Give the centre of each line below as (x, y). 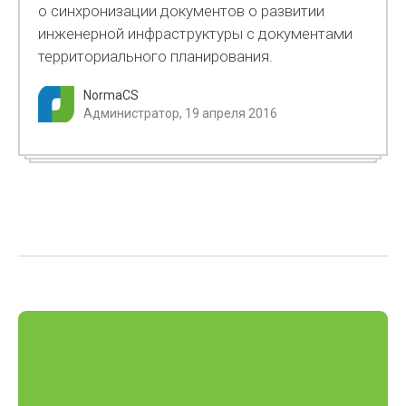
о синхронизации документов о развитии (182, 11)
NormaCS (111, 95)
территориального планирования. (156, 56)
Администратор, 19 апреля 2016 (181, 113)
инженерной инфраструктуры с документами (196, 34)
